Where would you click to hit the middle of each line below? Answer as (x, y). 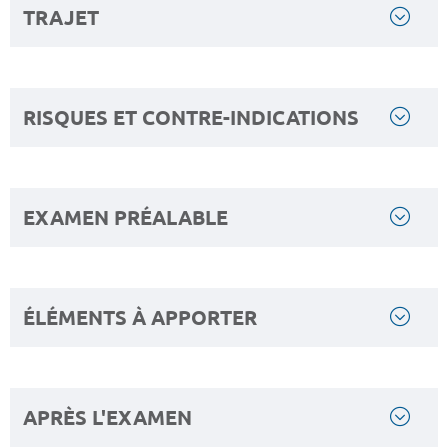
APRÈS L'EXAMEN (107, 417)
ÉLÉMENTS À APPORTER (140, 317)
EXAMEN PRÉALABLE (125, 217)
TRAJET (61, 17)
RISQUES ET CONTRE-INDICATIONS (191, 117)
